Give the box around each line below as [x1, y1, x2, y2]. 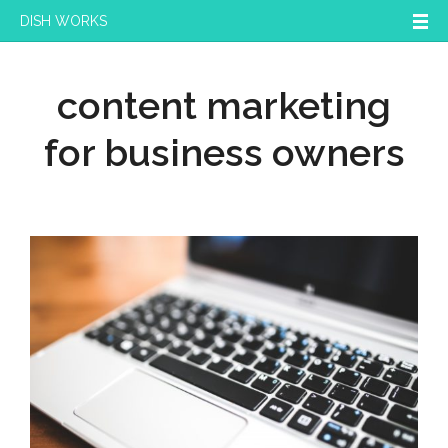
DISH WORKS [20, 12, 107, 29]
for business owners [43, 130, 405, 175]
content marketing [57, 83, 391, 128]
